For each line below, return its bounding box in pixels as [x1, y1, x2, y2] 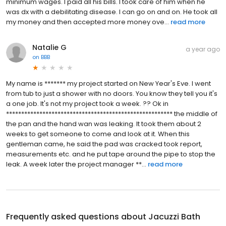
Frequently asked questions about [6, 210, 148, 222]
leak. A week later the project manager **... [6, 159, 146, 169]
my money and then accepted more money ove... [6, 17, 169, 27]
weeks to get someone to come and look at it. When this [6, 129, 190, 139]
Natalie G [32, 42, 67, 52]
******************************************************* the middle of [6, 108, 217, 119]
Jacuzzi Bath [148, 210, 200, 222]
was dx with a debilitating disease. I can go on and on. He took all [6, 7, 217, 17]
